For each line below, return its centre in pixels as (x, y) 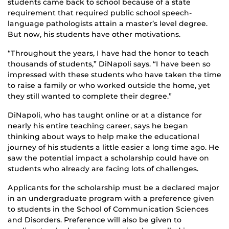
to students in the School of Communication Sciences (108, 209)
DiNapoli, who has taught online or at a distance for (105, 115)
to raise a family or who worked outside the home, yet (109, 86)
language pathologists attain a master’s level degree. (108, 24)
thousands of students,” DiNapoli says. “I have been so (109, 64)
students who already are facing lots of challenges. (103, 169)
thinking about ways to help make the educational (104, 137)
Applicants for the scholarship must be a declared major (113, 188)
